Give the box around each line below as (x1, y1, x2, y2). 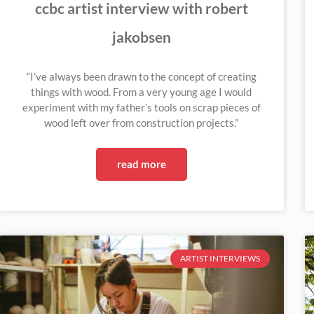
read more (116, 158, 166, 171)
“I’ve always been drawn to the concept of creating (26, 70, 257, 83)
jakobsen (111, 28, 171, 46)
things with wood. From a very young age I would (31, 86, 252, 99)
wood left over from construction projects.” (44, 116, 239, 130)
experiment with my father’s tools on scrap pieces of (22, 101, 261, 114)
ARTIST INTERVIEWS (179, 252, 260, 264)
